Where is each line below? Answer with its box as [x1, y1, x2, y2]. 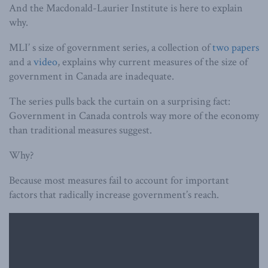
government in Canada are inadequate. [9, 69, 174, 83]
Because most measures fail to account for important [9, 173, 229, 187]
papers [232, 40, 259, 54]
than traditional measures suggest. [9, 123, 152, 137]
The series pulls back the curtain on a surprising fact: [9, 94, 230, 108]
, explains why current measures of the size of [57, 54, 248, 69]
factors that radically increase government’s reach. [9, 187, 219, 202]
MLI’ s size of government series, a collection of [9, 40, 212, 54]
